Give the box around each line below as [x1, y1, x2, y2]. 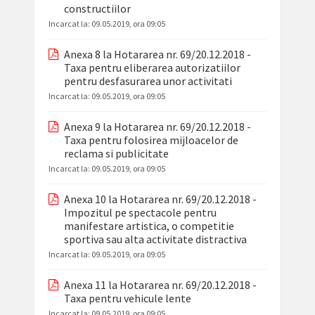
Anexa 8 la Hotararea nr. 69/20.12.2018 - [63, 47, 251, 62]
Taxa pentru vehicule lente [63, 291, 191, 306]
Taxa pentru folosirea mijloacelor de [63, 133, 238, 148]
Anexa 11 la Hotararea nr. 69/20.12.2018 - [63, 278, 257, 292]
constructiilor [63, 1, 131, 16]
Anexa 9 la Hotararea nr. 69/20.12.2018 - [63, 120, 251, 134]
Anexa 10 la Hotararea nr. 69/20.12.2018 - [63, 192, 257, 207]
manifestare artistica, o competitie [63, 219, 234, 233]
